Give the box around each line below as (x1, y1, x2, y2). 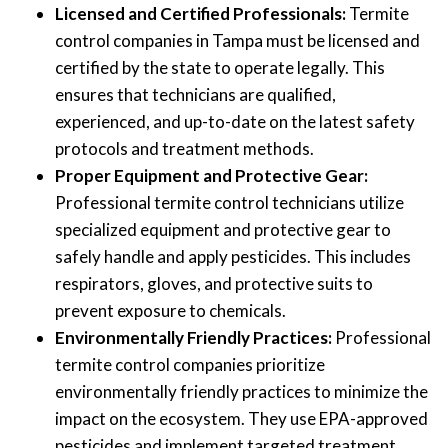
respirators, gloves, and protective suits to (55, 273, 373, 295)
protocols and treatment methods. (55, 138, 314, 160)
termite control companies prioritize (55, 354, 325, 376)
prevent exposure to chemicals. (55, 300, 286, 322)
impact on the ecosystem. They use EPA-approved (55, 408, 428, 430)
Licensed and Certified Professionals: (55, 3, 346, 25)
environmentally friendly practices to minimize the (55, 381, 428, 403)
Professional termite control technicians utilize (55, 192, 404, 214)
